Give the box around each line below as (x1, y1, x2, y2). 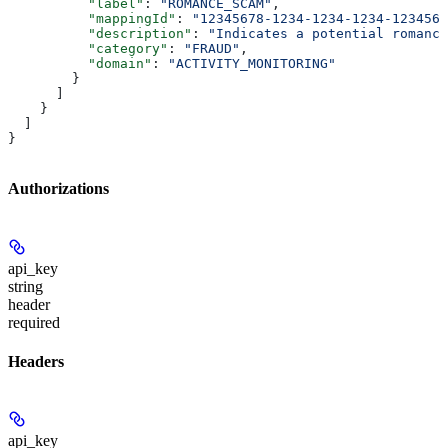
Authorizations (8, 180, 109, 198)
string (8, 277, 43, 295)
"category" (8, 41, 168, 57)
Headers (8, 352, 64, 370)
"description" (8, 26, 192, 42)
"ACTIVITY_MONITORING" (168, 56, 336, 72)
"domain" (8, 56, 152, 72)
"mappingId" (8, 11, 176, 27)
